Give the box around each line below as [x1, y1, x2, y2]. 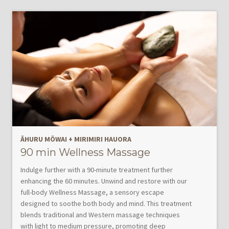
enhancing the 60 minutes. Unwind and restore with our [20, 176, 187, 186]
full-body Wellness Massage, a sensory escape [20, 187, 164, 197]
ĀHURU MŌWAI [20, 134, 67, 144]
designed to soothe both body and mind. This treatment [20, 198, 192, 208]
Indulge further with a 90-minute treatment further [20, 165, 173, 174]
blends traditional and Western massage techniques [20, 210, 180, 219]
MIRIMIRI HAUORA [74, 134, 131, 144]
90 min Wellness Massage [20, 146, 150, 158]
